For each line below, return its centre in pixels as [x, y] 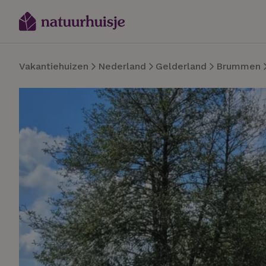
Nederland [122, 66]
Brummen [238, 66]
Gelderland [181, 66]
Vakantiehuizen [54, 66]
